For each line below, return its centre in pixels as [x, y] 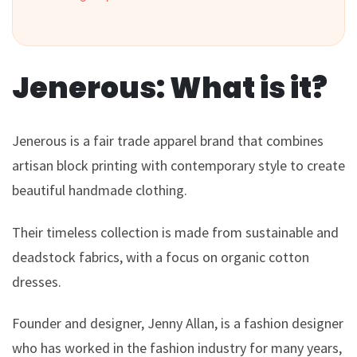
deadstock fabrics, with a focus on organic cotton [161, 257]
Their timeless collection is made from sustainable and [175, 232]
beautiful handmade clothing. [100, 190]
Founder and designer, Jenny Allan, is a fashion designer [178, 324]
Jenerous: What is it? [170, 88]
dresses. [37, 281]
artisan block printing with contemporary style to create [178, 165]
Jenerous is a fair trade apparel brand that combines [168, 141]
